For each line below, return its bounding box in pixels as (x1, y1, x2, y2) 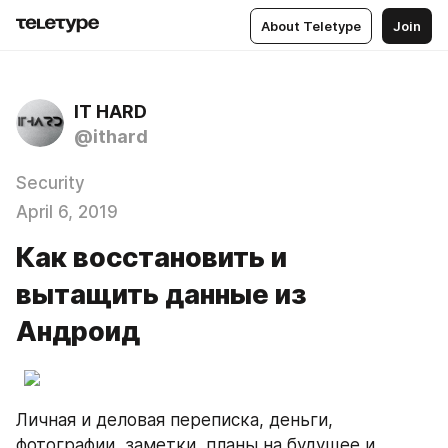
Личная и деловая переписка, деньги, (16, 410, 333, 430)
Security (16, 173, 85, 193)
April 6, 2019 (16, 202, 118, 222)
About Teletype (261, 17, 361, 34)
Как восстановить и (16, 241, 287, 274)
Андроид (16, 315, 140, 348)
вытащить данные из (16, 278, 307, 311)
